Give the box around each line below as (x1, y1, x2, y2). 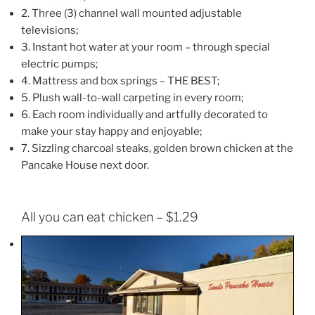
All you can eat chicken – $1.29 (21, 210, 198, 225)
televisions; (21, 23, 78, 37)
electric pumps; (21, 57, 98, 70)
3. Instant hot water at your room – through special (21, 40, 270, 53)
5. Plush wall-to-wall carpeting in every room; (21, 91, 243, 104)
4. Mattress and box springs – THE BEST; (21, 74, 219, 87)
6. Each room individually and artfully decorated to (21, 108, 268, 121)
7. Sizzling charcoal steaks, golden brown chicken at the (21, 141, 293, 155)
